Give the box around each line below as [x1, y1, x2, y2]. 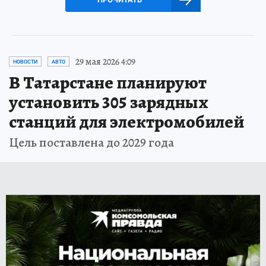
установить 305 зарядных [9, 90, 208, 114]
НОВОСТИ [13, 58, 37, 65]
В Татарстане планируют [9, 70, 207, 94]
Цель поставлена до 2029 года [9, 133, 174, 151]
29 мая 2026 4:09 [75, 55, 135, 68]
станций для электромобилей [9, 109, 244, 134]
